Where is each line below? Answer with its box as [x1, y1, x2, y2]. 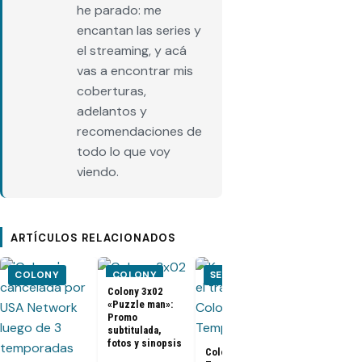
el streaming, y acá [77, 41, 187, 59]
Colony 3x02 [107, 284, 163, 297]
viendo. [77, 162, 119, 180]
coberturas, [77, 82, 146, 99]
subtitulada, [107, 323, 162, 336]
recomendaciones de [77, 122, 202, 140]
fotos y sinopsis [107, 336, 182, 349]
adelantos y [77, 102, 147, 120]
